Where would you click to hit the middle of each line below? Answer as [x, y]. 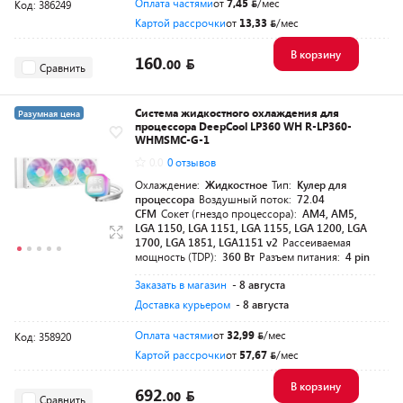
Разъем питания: [301, 256]
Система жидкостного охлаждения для [237, 112]
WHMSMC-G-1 [172, 139]
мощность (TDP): [177, 256]
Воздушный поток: [246, 199]
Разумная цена [49, 113]
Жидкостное [236, 184]
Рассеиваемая [317, 242]
